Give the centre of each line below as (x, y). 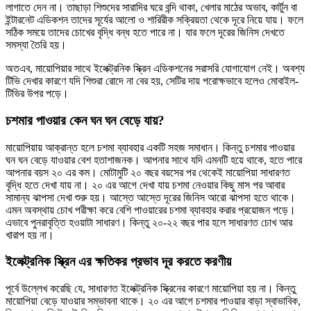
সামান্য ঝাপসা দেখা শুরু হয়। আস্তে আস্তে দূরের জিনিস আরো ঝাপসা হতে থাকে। (151, 197)
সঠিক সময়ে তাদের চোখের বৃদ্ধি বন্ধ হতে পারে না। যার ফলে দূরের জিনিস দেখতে (145, 33)
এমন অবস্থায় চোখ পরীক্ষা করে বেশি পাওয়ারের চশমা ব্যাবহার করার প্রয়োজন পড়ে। (151, 210)
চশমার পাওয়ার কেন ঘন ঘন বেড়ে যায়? (85, 120)
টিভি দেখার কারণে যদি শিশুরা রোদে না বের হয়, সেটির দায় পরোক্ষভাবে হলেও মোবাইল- (152, 81)
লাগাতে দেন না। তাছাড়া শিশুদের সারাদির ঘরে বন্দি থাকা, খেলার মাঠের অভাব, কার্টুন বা (151, 8)
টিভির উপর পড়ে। (37, 94)
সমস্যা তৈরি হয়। (36, 45)
